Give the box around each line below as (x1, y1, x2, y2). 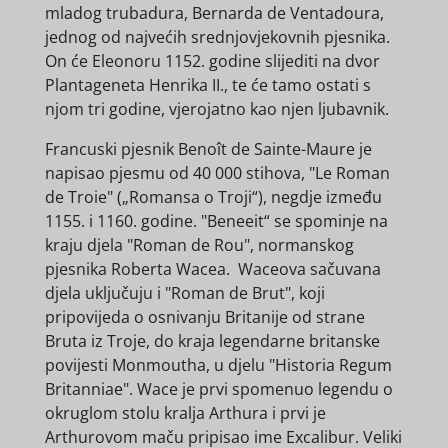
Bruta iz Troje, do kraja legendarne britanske (44, 329, 380, 352)
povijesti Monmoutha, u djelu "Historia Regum (44, 353, 392, 376)
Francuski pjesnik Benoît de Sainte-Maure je (44, 137, 372, 160)
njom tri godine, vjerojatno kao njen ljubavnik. (44, 97, 389, 120)
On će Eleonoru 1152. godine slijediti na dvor (44, 49, 380, 72)
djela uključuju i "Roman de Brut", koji (44, 281, 325, 304)
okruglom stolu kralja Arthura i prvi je (44, 401, 326, 424)
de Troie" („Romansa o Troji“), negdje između (44, 185, 382, 208)
